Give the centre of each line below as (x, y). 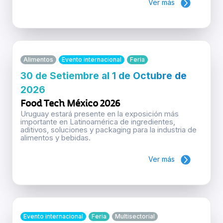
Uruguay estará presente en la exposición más (100, 114)
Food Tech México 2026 (70, 104)
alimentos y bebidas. (56, 138)
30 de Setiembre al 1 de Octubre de (104, 76)
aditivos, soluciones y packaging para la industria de (109, 130)
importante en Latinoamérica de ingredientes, (98, 122)
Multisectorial (135, 217)
